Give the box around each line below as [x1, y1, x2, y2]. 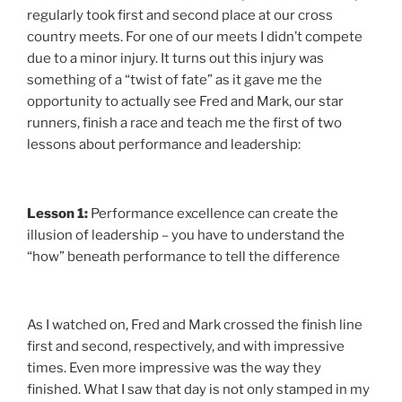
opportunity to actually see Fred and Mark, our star [27, 93, 344, 110]
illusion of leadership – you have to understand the [27, 226, 345, 243]
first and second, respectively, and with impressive [27, 338, 345, 355]
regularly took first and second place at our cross [27, 7, 333, 24]
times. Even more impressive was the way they [27, 360, 321, 377]
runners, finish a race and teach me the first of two [27, 115, 342, 132]
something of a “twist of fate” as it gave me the [27, 72, 322, 89]
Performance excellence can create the [88, 205, 338, 222]
